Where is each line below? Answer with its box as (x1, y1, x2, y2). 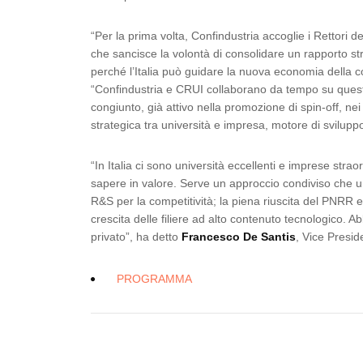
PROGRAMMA (117, 272, 192, 285)
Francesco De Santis (181, 230, 296, 243)
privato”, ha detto (91, 230, 181, 243)
